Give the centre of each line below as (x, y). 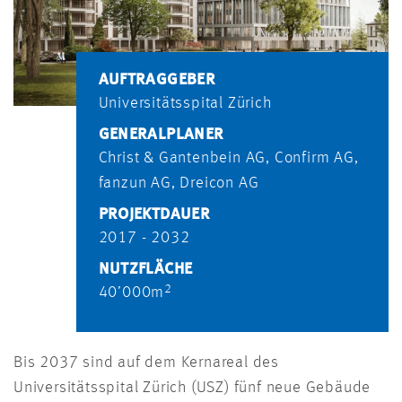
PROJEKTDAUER (154, 215)
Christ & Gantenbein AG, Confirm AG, (228, 158)
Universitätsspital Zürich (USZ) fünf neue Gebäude (192, 388)
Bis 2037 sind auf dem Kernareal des (146, 363)
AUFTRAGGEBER (157, 80)
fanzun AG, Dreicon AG (179, 184)
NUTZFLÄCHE (145, 270)
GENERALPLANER (161, 135)
